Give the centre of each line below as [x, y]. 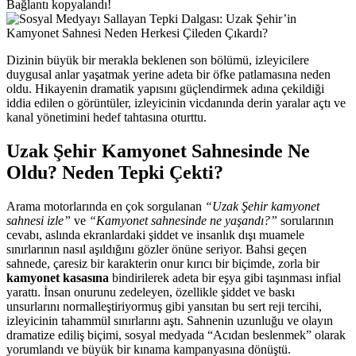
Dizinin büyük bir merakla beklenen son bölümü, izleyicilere [158, 60]
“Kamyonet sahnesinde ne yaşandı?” [183, 220]
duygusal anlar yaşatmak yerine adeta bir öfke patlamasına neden [168, 74]
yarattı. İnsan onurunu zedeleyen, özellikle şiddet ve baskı [151, 292]
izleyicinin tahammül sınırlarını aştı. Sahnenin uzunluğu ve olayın [170, 320]
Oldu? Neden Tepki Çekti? [115, 172]
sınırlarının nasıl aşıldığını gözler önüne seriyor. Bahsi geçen [157, 249]
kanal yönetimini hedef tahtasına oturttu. [106, 117]
